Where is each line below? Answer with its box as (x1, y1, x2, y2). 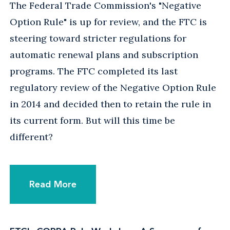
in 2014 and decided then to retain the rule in (10, 98, 211, 110)
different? (10, 130, 53, 143)
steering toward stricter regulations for (10, 32, 186, 44)
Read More (29, 178, 76, 190)
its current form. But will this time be (10, 114, 175, 126)
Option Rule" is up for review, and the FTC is (10, 15, 207, 28)
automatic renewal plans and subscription (10, 48, 198, 61)
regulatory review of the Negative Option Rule (10, 81, 216, 93)
